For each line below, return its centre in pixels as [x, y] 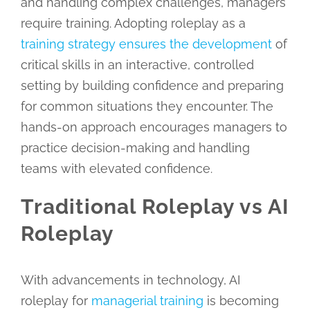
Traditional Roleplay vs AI [155, 206]
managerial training [147, 300]
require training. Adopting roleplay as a [133, 23]
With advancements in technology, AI [130, 280]
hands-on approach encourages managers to [154, 127]
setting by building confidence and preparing [152, 85]
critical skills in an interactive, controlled [137, 64]
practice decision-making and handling [135, 147]
